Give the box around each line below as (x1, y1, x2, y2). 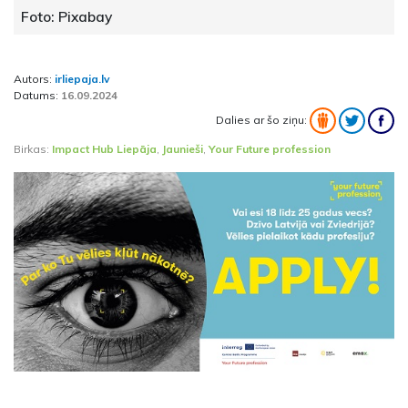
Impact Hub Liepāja (52, 142, 157, 157)
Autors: (14, 72, 55, 87)
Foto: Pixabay (21, 7, 112, 26)
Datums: (14, 88, 61, 103)
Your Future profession (209, 142, 331, 157)
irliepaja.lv (55, 72, 110, 87)
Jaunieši (162, 142, 203, 157)
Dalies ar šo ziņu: (216, 112, 310, 127)
